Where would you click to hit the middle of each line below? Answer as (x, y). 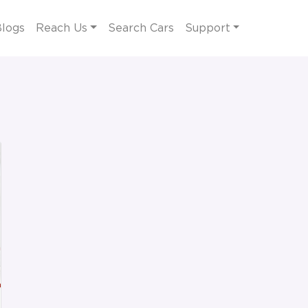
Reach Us (62, 28)
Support (207, 28)
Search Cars (141, 28)
